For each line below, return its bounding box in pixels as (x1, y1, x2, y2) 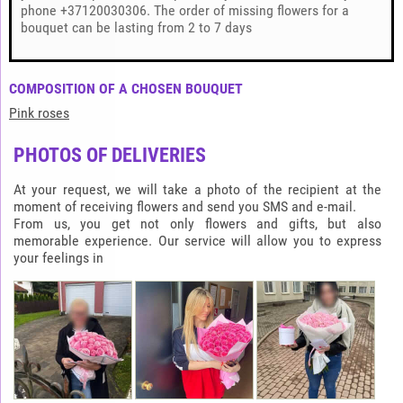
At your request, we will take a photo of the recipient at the (13, 181, 381, 198)
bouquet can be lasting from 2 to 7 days (21, 19, 252, 36)
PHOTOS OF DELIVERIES (13, 144, 206, 166)
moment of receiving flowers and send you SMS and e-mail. (13, 198, 356, 215)
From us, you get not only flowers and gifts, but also (13, 215, 381, 232)
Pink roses (9, 104, 69, 121)
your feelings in (13, 249, 103, 266)
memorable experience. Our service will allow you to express (13, 232, 381, 249)
